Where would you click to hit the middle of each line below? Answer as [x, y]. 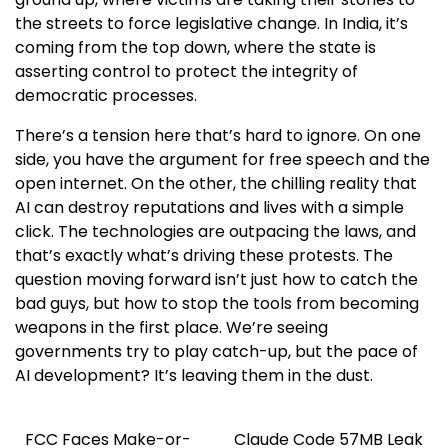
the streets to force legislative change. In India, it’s [211, 24]
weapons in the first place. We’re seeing [171, 328]
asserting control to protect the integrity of [186, 72]
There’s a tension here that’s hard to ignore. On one [218, 136]
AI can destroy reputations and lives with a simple [209, 208]
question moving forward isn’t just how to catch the [216, 280]
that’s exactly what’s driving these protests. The [204, 256]
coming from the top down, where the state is [195, 48]
